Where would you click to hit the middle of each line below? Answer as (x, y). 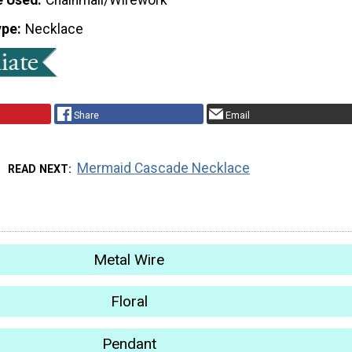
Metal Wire (129, 259)
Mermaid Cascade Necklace (164, 168)
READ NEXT (38, 169)
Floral (129, 302)
